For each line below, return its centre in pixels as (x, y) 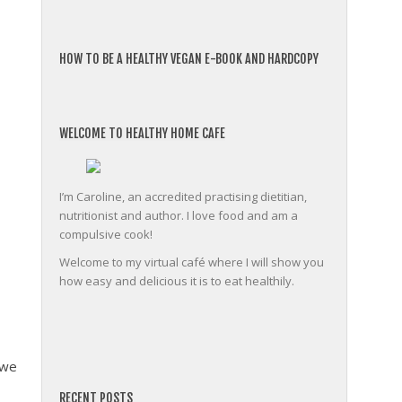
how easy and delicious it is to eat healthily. (177, 281)
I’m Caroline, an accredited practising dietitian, (183, 197)
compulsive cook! (106, 234)
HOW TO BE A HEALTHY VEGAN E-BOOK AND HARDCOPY (189, 59)
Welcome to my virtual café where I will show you (192, 262)
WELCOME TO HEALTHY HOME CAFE (142, 133)
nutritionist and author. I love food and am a (179, 215)
